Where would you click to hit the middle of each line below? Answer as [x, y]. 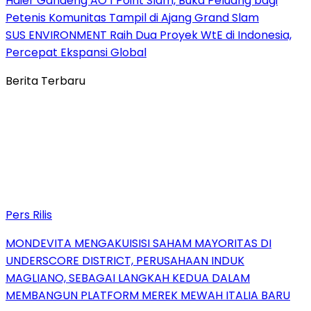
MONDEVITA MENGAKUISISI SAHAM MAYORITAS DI [138, 243]
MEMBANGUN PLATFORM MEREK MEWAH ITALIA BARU [148, 295]
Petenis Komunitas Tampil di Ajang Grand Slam [132, 17]
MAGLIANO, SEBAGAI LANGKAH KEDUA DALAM [128, 278]
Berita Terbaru [45, 81]
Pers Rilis [29, 215]
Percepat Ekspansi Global [76, 52]
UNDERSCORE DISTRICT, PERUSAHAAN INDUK [125, 260]
